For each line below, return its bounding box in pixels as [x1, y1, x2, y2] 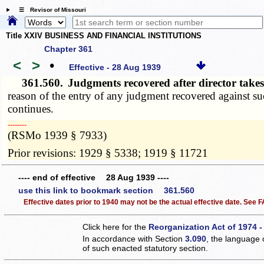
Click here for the [82, 222, 149, 232]
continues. [8, 102, 54, 115]
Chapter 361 [44, 44, 93, 54]
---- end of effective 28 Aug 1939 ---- [18, 173, 169, 183]
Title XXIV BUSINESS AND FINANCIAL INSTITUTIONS [6, 31, 202, 41]
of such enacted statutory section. [82, 243, 209, 253]
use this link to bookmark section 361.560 [18, 185, 194, 195]
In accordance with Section [82, 234, 186, 244]
